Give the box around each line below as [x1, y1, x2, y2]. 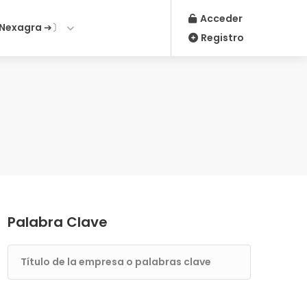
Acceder [198, 12, 243, 25]
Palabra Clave [8, 212, 108, 232]
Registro [199, 31, 244, 45]
